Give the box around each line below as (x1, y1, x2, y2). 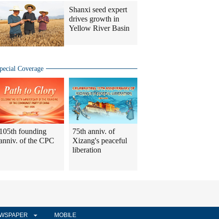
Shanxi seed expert (69, 5, 127, 14)
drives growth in (69, 15, 119, 23)
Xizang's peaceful (72, 136, 127, 145)
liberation (72, 146, 101, 154)
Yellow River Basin (69, 24, 130, 33)
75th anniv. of (72, 127, 115, 136)
